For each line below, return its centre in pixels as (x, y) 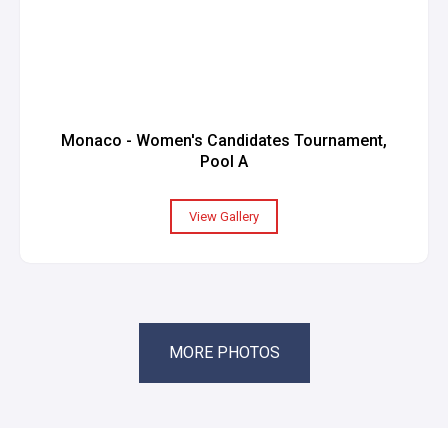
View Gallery (224, 217)
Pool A (224, 162)
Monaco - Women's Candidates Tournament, (224, 141)
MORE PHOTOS (224, 352)
